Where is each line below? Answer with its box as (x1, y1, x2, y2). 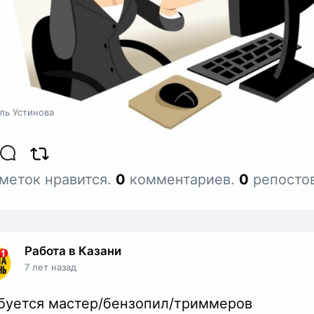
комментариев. (125, 171, 239, 188)
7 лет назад (25, 261, 76, 273)
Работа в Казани (25, 244, 121, 258)
